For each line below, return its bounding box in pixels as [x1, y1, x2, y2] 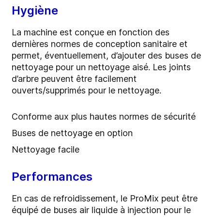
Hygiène [12, 3, 58, 18]
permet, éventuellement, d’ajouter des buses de [12, 50, 201, 61]
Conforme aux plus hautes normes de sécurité [12, 111, 196, 122]
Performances [12, 170, 93, 184]
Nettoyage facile [12, 144, 79, 155]
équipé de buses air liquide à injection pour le [12, 205, 191, 216]
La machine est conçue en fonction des [12, 27, 170, 38]
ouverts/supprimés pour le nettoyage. [12, 85, 164, 96]
